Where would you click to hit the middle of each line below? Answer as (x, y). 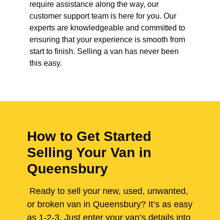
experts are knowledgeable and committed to (107, 28)
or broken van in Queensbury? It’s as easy (110, 205)
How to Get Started (89, 137)
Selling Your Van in (89, 153)
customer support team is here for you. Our (103, 16)
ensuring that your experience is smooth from (107, 40)
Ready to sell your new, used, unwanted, (108, 191)
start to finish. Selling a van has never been (104, 52)
